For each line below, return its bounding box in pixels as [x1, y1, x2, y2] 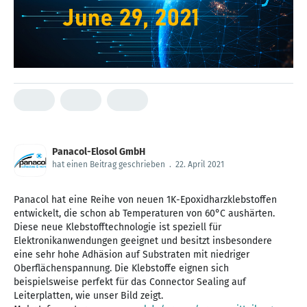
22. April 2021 [175, 159, 224, 169]
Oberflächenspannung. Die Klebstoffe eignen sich [14, 262, 229, 274]
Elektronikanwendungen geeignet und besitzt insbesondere [14, 234, 272, 247]
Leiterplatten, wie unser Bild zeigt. [14, 289, 163, 302]
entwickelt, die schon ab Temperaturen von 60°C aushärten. [14, 207, 275, 219]
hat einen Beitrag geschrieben [52, 159, 165, 169]
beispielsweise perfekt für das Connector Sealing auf [14, 275, 246, 288]
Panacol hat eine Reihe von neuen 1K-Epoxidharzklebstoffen [14, 193, 277, 206]
